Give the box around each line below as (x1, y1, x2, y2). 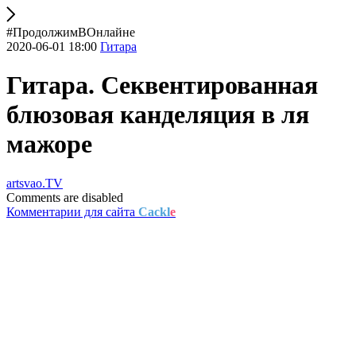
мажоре (6, 130, 92, 159)
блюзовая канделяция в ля (6, 100, 309, 130)
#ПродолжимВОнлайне (6, 25, 135, 39)
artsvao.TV (6, 176, 63, 190)
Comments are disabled (6, 190, 123, 204)
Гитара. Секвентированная (6, 71, 318, 100)
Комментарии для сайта (6, 204, 138, 219)
